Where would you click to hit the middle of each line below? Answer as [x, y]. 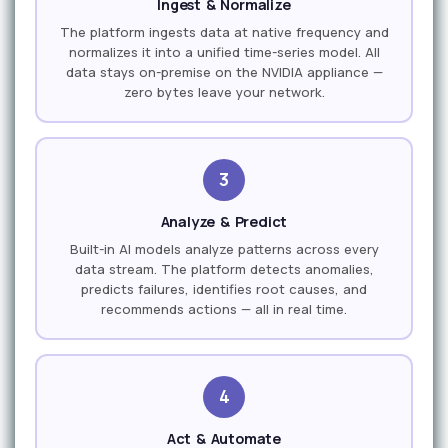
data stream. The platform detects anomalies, [224, 268]
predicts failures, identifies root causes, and [224, 288]
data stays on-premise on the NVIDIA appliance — [224, 71]
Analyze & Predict [224, 221]
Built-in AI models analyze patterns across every [224, 248]
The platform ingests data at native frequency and [224, 31]
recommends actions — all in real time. [224, 308]
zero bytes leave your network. [224, 91]
